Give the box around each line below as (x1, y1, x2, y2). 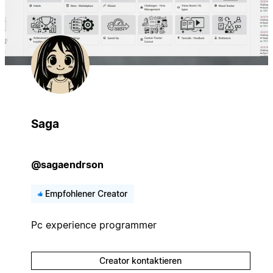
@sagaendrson (30, 158, 104, 171)
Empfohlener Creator (44, 188, 127, 199)
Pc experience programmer (30, 218, 157, 231)
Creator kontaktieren (99, 255, 182, 266)
